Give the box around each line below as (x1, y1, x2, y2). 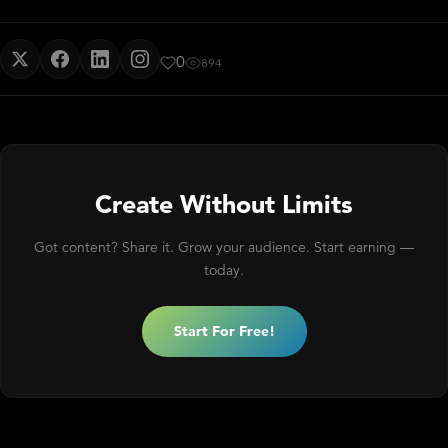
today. (204, 260, 244, 279)
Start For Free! (173, 321, 275, 340)
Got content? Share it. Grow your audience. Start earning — (34, 237, 414, 256)
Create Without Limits (95, 187, 353, 220)
